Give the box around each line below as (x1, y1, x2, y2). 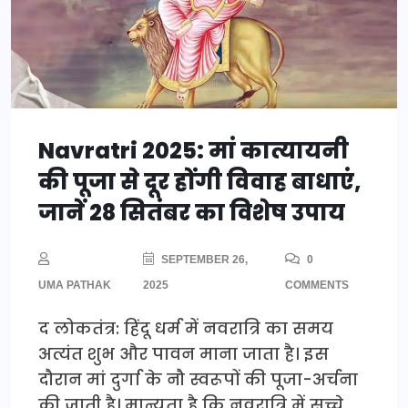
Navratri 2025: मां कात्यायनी (38, 136, 349, 167)
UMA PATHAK (38, 279, 111, 292)
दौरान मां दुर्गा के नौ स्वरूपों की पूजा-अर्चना (38, 368, 358, 392)
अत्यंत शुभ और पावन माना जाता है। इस (38, 342, 329, 366)
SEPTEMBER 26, (158, 253, 248, 267)
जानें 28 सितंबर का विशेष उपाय (38, 198, 345, 229)
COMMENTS (284, 279, 349, 292)
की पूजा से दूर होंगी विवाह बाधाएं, (38, 167, 362, 198)
